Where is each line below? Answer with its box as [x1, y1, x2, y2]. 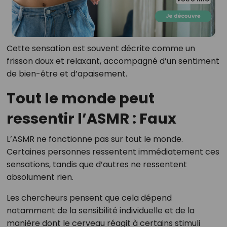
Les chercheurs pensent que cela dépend [6, 192, 172, 204]
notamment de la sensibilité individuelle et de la [6, 205, 195, 217]
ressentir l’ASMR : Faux [6, 108, 176, 129]
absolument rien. [6, 171, 73, 183]
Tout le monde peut [6, 88, 155, 109]
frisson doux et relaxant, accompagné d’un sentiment [6, 55, 219, 67]
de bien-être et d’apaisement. [6, 68, 127, 80]
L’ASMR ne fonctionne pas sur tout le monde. [6, 133, 183, 145]
